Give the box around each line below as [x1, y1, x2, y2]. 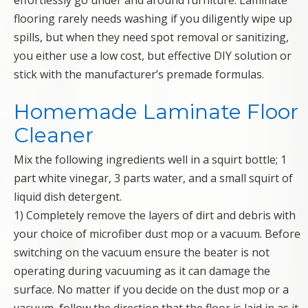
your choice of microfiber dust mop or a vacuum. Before [14, 226, 300, 242]
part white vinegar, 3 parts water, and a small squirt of [14, 170, 293, 186]
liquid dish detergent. [14, 189, 122, 205]
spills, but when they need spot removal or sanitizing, [14, 30, 289, 45]
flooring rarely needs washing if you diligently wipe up [14, 11, 292, 27]
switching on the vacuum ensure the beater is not [14, 245, 269, 261]
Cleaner [14, 122, 93, 148]
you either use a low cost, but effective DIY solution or [14, 48, 291, 64]
